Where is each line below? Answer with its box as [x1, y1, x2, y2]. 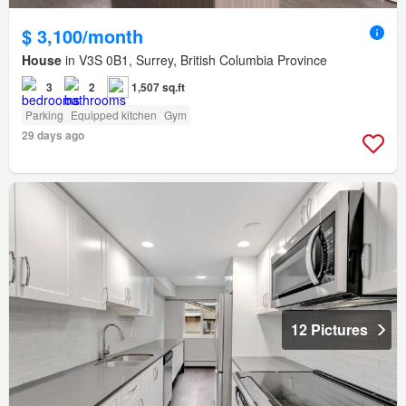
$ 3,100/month [22, 22, 143, 49]
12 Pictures [291, 318, 368, 340]
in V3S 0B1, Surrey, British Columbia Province [62, 50, 327, 69]
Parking [25, 106, 63, 122]
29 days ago [22, 126, 84, 143]
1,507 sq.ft [131, 78, 185, 95]
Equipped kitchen [71, 106, 157, 122]
